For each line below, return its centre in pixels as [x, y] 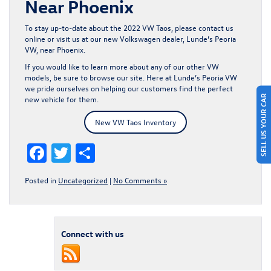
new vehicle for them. [62, 99]
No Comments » [140, 180]
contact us [216, 27]
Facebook [86, 152]
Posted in [41, 180]
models [37, 77]
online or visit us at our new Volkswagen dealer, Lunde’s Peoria [130, 38]
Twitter [101, 152]
